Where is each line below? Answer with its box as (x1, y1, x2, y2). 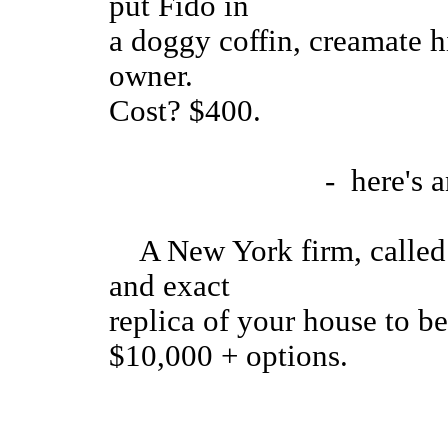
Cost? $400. (109, 94, 261, 129)
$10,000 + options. (109, 339, 348, 374)
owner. (109, 59, 193, 94)
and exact (109, 269, 230, 304)
